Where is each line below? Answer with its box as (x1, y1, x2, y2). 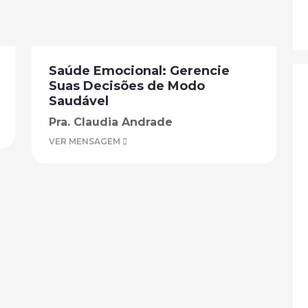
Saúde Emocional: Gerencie (49, 63, 230, 78)
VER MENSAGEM (49, 136, 122, 146)
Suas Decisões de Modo (49, 78, 205, 93)
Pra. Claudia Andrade (49, 115, 173, 129)
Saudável (49, 93, 109, 109)
